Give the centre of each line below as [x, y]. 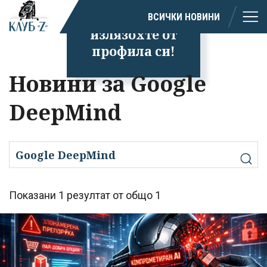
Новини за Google [108, 84]
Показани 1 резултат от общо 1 [85, 195]
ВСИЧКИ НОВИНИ [184, 17]
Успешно [133, 17]
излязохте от [133, 34]
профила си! [133, 51]
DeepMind [65, 112]
